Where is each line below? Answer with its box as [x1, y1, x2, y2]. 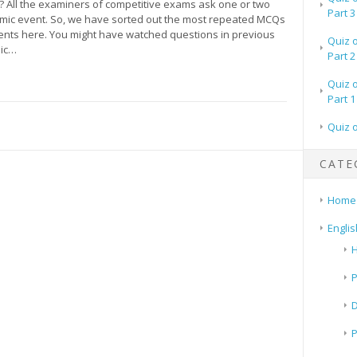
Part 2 [327, 48, 355, 63]
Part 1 [327, 91, 355, 106]
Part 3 [327, 5, 355, 20]
